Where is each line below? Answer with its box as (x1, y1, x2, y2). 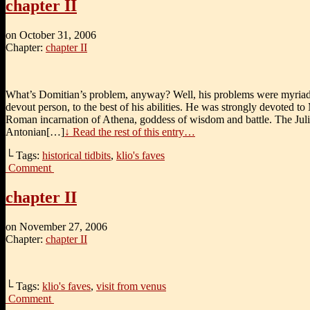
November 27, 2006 (19, 220, 107, 232)
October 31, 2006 (19, 28, 96, 41)
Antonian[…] (6, 125, 64, 138)
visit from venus (96, 280, 166, 292)
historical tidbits (42, 149, 111, 161)
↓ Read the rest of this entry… (64, 125, 195, 138)
